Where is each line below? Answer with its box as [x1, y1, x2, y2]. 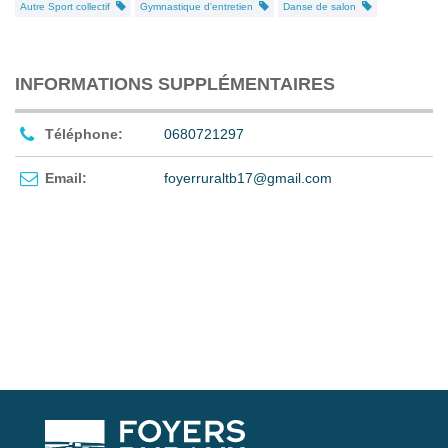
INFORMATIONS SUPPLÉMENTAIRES [15, 73, 335, 94]
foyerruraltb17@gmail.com [164, 169, 332, 186]
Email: [45, 169, 87, 186]
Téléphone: [45, 125, 123, 142]
